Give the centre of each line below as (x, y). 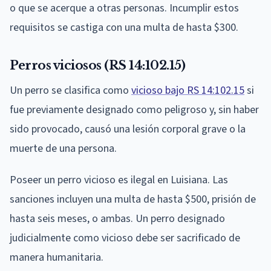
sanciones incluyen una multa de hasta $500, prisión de (133, 199)
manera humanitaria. (57, 257)
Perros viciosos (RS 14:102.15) (97, 65)
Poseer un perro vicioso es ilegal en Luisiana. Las (119, 180)
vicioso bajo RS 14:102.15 (188, 90)
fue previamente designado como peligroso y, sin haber (134, 109)
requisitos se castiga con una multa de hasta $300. (124, 27)
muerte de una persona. (63, 148)
